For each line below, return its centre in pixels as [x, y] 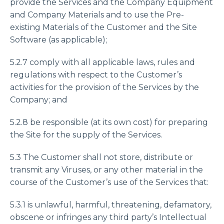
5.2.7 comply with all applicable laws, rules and [102, 62]
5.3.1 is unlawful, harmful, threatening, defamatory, [111, 205]
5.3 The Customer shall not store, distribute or [101, 157]
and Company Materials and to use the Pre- [97, 15]
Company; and [39, 100]
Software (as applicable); [58, 40]
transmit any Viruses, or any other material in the [106, 170]
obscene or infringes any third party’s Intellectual [108, 217]
